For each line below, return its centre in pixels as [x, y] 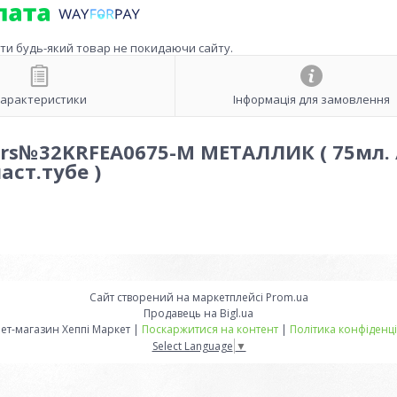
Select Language [192, 346]
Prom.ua [287, 297]
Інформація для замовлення [311, 100]
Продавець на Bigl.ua [198, 313]
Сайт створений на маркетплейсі [177, 297]
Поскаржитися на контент [210, 329]
